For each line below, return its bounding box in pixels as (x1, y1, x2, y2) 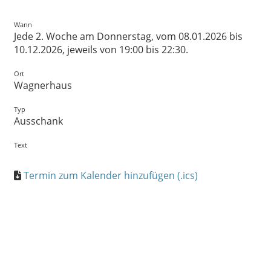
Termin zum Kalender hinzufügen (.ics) (24, 169, 198, 182)
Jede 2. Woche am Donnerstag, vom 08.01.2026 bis (14, 30, 243, 43)
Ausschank (14, 114, 63, 128)
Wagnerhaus (14, 79, 72, 92)
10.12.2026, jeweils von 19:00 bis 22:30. (14, 43, 188, 56)
